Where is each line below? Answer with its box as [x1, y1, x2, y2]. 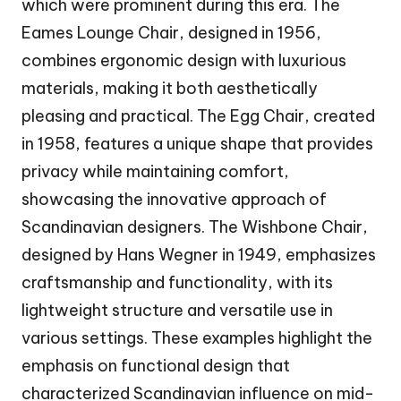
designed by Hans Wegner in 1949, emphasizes [21, 244, 376, 266]
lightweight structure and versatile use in [21, 300, 333, 321]
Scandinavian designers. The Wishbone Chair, [21, 217, 368, 238]
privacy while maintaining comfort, [21, 161, 289, 183]
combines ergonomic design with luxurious [21, 50, 346, 72]
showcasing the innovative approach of [21, 189, 327, 210]
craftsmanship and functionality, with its [21, 272, 333, 294]
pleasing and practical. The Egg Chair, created [21, 106, 375, 127]
